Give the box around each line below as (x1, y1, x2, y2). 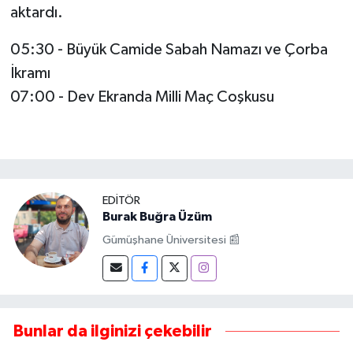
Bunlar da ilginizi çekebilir (13, 323, 212, 340)
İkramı (9, 65, 50, 82)
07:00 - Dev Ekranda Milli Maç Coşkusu (9, 89, 274, 106)
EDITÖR (102, 195, 140, 207)
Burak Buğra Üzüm (102, 210, 212, 224)
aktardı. (9, 5, 63, 21)
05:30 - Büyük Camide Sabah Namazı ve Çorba (9, 42, 328, 58)
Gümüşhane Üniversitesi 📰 (102, 233, 240, 246)
